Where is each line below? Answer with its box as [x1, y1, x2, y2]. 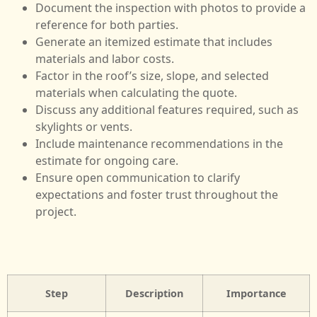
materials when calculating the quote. [35, 84, 237, 100]
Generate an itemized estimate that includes [35, 33, 272, 50]
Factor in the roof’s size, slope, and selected [35, 67, 269, 83]
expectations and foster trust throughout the [35, 186, 278, 202]
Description [125, 286, 183, 300]
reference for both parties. [35, 16, 178, 33]
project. [35, 203, 76, 219]
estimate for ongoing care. [35, 152, 178, 168]
